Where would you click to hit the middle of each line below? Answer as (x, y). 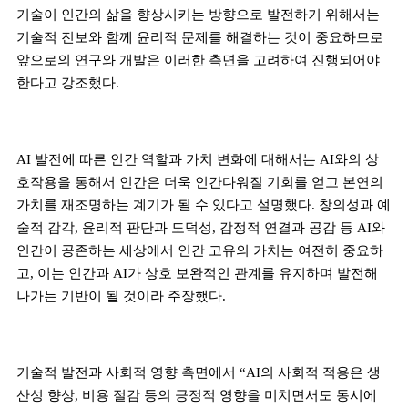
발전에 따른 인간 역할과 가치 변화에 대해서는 (177, 159)
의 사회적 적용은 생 (321, 372)
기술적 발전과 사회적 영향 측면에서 (128, 372)
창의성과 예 (355, 204)
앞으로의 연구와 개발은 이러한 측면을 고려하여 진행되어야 (198, 60)
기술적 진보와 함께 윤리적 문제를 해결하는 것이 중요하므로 (200, 37)
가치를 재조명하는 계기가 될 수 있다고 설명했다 (164, 204)
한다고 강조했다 (66, 82)
